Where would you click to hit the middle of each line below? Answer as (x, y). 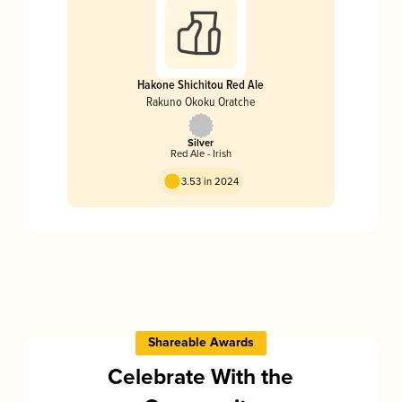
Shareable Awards (201, 343)
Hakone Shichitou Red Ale (201, 85)
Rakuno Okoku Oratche (201, 101)
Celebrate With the (201, 378)
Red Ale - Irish (201, 154)
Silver (201, 144)
